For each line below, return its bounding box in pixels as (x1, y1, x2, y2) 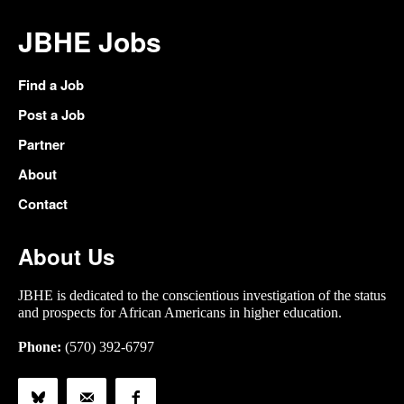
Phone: (18, 339, 61, 355)
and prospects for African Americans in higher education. (18, 305, 342, 321)
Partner (18, 134, 65, 155)
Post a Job (18, 105, 85, 125)
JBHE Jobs (18, 22, 161, 61)
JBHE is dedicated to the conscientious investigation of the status (18, 288, 386, 304)
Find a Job (18, 75, 84, 96)
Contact (18, 194, 68, 215)
